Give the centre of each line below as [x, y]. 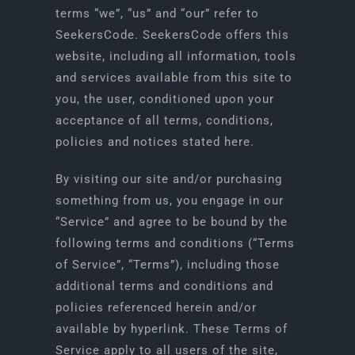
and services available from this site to [174, 78]
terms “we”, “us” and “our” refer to [157, 13]
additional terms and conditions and [164, 286]
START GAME [304, 43]
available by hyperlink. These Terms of [171, 329]
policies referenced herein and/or [156, 307]
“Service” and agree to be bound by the [171, 222]
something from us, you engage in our [169, 200]
